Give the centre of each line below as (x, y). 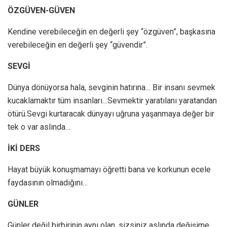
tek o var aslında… (39, 127)
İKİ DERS (24, 148)
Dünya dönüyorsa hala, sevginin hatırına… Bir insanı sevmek (111, 88)
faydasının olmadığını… (48, 183)
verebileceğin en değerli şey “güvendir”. (78, 45)
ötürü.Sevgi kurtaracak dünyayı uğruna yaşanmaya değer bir (111, 114)
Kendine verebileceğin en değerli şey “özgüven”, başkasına (111, 32)
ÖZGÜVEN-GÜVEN (41, 11)
